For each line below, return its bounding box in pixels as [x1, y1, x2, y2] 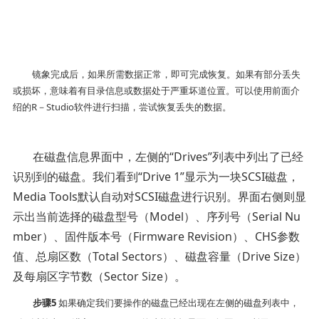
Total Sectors [92, 248, 162, 264]
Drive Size [241, 248, 295, 264]
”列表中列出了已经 [207, 148, 303, 164]
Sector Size [103, 268, 163, 284]
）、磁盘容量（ [162, 248, 242, 264]
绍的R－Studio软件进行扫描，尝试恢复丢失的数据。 [12, 100, 231, 113]
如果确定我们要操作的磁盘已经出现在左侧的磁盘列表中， [58, 296, 300, 309]
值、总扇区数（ [12, 248, 93, 264]
